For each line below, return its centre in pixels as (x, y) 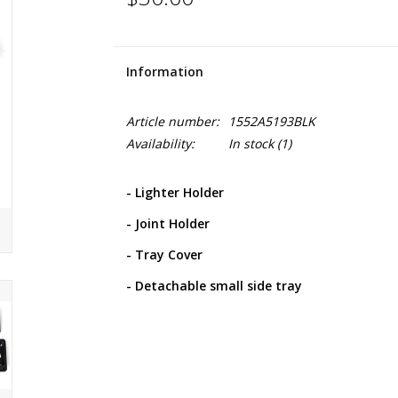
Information (164, 72)
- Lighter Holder (175, 192)
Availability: (160, 143)
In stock (251, 143)
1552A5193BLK (271, 121)
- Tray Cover (164, 255)
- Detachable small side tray (214, 286)
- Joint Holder (167, 223)
